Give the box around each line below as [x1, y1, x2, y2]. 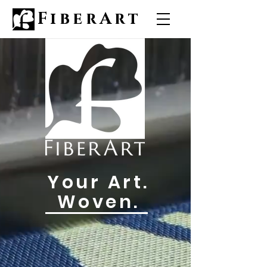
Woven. [57, 190, 140, 215]
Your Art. [47, 170, 150, 195]
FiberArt [38, 8, 142, 30]
